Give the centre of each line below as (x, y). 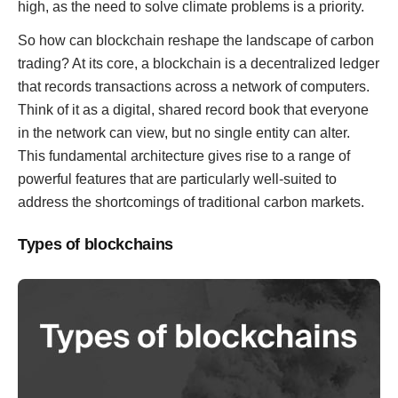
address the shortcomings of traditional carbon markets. (191, 202)
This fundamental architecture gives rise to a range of (184, 156)
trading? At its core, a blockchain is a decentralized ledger (199, 64)
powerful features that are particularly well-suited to (177, 179)
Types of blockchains (96, 244)
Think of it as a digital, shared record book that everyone (193, 110)
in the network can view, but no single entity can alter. (184, 133)
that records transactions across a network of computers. (194, 87)
